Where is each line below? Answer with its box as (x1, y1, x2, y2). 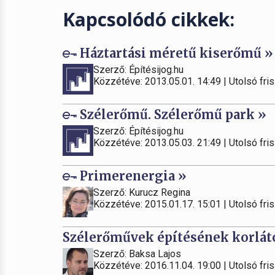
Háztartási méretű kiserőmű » (77, 45, 273, 61)
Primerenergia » (77, 168, 187, 184)
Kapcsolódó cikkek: (63, 7, 234, 32)
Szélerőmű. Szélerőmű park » (77, 107, 266, 122)
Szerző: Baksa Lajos (93, 248, 181, 260)
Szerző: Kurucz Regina (93, 187, 190, 198)
